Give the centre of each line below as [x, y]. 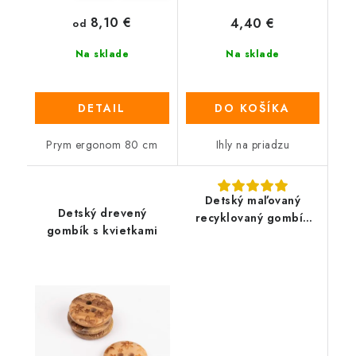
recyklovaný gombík [252, 217]
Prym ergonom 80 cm [102, 144]
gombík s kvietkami [102, 230]
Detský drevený [102, 213]
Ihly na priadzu [252, 144]
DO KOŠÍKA [253, 108]
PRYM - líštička [252, 235]
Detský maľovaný [252, 200]
